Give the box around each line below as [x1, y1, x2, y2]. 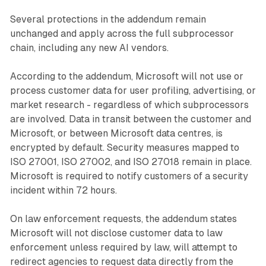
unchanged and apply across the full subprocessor [9, 28, 234, 40]
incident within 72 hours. [9, 185, 117, 197]
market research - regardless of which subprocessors [9, 99, 249, 111]
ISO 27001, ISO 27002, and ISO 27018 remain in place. [9, 156, 252, 168]
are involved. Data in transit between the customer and [9, 113, 251, 125]
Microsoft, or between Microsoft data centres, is [9, 128, 223, 140]
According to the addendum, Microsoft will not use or [9, 71, 243, 83]
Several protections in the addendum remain [9, 14, 206, 26]
